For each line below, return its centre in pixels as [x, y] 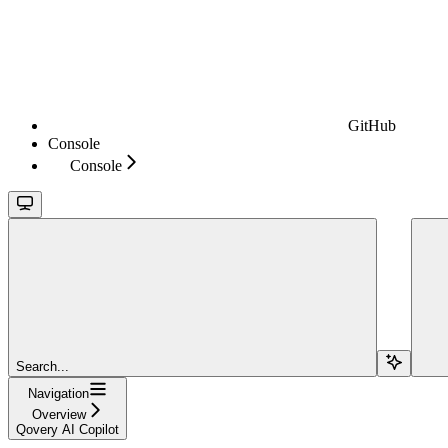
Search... [42, 366]
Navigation [58, 393]
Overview [58, 414]
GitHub [372, 125]
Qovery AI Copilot [67, 429]
